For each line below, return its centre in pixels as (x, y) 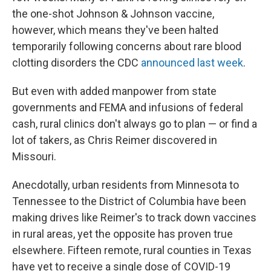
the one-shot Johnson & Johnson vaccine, (113, 13)
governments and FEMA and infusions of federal (128, 107)
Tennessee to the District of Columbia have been (129, 201)
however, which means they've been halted (115, 30)
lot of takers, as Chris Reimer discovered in (115, 140)
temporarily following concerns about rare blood (127, 46)
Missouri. (34, 156)
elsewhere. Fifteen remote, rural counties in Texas (132, 250)
